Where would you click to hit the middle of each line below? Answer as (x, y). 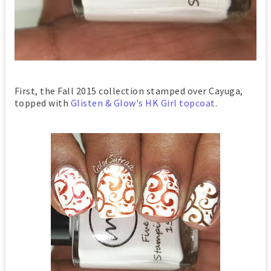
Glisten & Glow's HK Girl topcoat (143, 103)
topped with (42, 103)
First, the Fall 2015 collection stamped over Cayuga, (129, 91)
